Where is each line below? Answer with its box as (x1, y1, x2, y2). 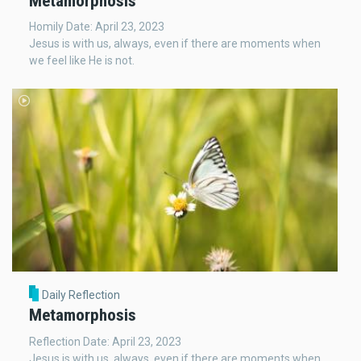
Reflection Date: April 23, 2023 (29, 334, 181, 348)
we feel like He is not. (29, 54, 135, 68)
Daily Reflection (41, 288, 120, 302)
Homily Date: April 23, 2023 (29, 20, 164, 34)
